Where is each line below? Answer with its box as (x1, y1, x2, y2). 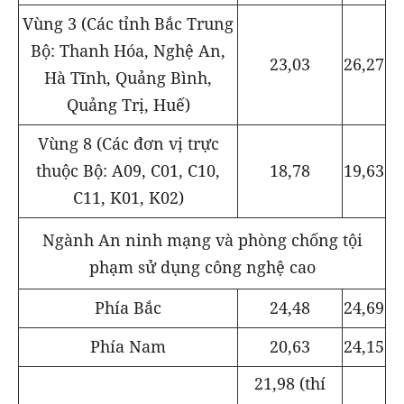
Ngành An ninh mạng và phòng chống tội (41, 228, 363, 251)
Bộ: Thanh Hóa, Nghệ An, (31, 40, 225, 62)
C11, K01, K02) (72, 187, 184, 209)
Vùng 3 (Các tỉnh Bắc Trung (23, 13, 234, 35)
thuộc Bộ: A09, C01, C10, (36, 160, 220, 182)
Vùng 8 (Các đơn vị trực (37, 133, 219, 155)
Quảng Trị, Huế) (66, 94, 190, 116)
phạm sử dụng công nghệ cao (88, 255, 316, 278)
